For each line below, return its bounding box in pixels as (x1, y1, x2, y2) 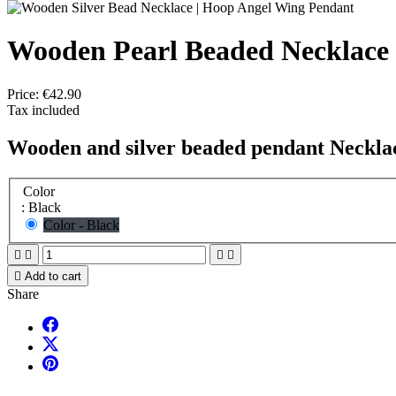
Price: (7, 86, 42, 102)
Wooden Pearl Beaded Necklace (7, 34, 389, 67)
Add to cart (25, 270, 81, 284)
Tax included (7, 102, 80, 118)
